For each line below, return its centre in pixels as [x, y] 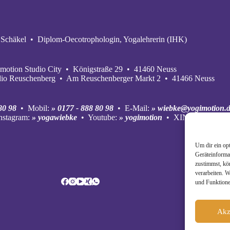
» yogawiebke [54, 118]
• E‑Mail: [132, 108]
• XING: [180, 118]
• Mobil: [34, 108]
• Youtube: [98, 118]
